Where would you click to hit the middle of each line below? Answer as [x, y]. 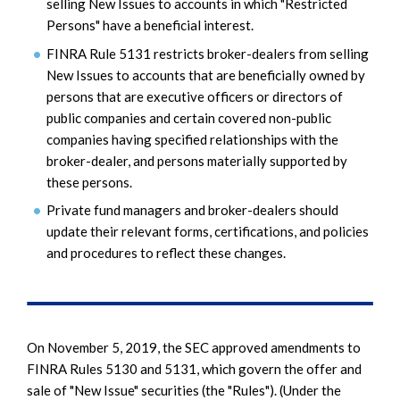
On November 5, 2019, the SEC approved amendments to [194, 348]
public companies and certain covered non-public [189, 117]
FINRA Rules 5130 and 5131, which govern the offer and [194, 369]
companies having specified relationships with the [192, 139]
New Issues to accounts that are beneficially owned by [206, 75]
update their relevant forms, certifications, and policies [208, 232]
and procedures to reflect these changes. [166, 253]
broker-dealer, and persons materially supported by [197, 160]
